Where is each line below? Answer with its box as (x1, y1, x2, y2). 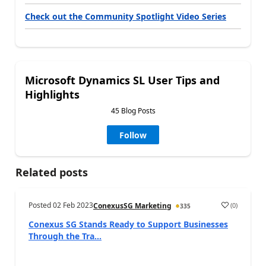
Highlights (25, 87, 80, 102)
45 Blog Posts (110, 106, 156, 116)
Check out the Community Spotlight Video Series (25, 11, 226, 22)
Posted (28, 200, 53, 210)
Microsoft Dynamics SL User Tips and (25, 73, 220, 87)
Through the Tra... (28, 230, 102, 242)
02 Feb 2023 (53, 200, 93, 210)
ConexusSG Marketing (93, 201, 172, 211)
